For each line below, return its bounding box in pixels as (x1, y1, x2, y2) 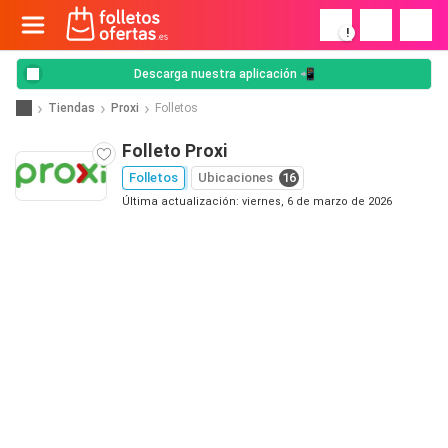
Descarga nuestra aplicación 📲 (133, 67, 315, 81)
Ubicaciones (198, 170, 273, 185)
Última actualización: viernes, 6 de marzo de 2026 (122, 195, 392, 208)
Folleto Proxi (122, 141, 228, 161)
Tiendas (48, 100, 95, 115)
